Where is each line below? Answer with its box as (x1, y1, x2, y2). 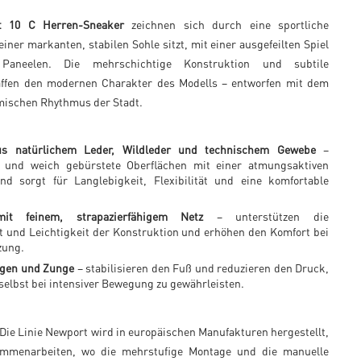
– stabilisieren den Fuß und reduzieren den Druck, (74, 260, 330, 275)
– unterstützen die (203, 209, 330, 223)
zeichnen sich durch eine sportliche (124, 17, 329, 31)
